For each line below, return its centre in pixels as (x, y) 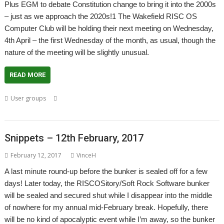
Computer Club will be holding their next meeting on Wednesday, (109, 28)
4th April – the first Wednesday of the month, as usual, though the (110, 40)
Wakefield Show (27, 110)
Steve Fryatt (102, 98)
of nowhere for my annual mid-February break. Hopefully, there (106, 207)
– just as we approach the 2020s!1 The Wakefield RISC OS (101, 16)
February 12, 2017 (36, 155)
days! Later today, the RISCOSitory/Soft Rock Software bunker (107, 183)
